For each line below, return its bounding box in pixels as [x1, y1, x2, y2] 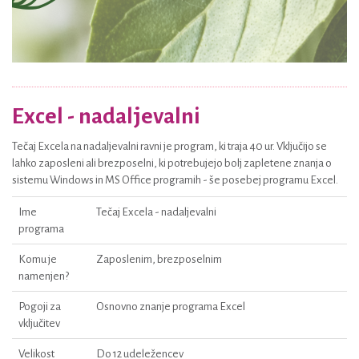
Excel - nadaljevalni [12, 104, 200, 128]
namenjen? [18, 270, 69, 282]
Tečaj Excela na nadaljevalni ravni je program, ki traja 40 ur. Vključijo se [12, 140, 327, 152]
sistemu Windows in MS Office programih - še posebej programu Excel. [12, 174, 338, 186]
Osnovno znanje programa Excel [96, 301, 245, 313]
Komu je [18, 253, 57, 265]
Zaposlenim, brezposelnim [96, 253, 222, 265]
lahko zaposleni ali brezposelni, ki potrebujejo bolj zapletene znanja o [12, 157, 332, 169]
